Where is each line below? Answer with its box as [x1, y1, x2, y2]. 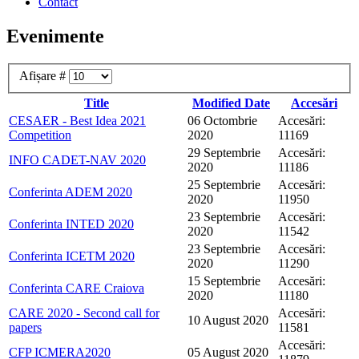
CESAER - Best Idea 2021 [9, 114, 146, 128]
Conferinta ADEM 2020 [9, 185, 132, 200]
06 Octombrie [188, 114, 257, 128]
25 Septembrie [188, 178, 260, 192]
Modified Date [192, 96, 270, 111]
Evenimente [6, 25, 104, 46]
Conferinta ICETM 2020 [9, 249, 135, 264]
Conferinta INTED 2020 [9, 217, 134, 232]
